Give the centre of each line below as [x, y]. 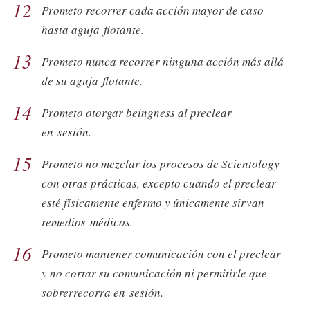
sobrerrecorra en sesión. [102, 292]
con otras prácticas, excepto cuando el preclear [159, 183]
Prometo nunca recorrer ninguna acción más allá [163, 61]
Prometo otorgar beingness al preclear [137, 112]
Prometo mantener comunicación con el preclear [161, 253]
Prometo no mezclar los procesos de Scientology [161, 163]
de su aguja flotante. [92, 80]
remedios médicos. [87, 221]
